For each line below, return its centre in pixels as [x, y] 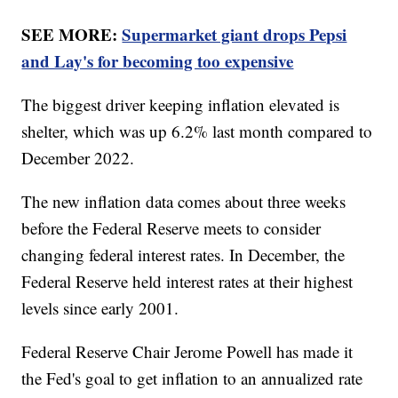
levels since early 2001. [103, 308]
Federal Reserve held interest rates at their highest [187, 282]
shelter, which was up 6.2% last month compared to [197, 131]
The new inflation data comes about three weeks [184, 202]
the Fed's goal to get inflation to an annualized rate [192, 378]
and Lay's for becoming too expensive [158, 61]
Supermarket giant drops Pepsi [235, 35]
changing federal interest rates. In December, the [183, 255]
